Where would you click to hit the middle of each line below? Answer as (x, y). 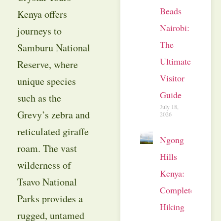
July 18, (169, 106)
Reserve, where (47, 65)
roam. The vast (47, 148)
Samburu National (54, 48)
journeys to (39, 31)
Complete (177, 190)
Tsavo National (47, 182)
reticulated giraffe (53, 132)
